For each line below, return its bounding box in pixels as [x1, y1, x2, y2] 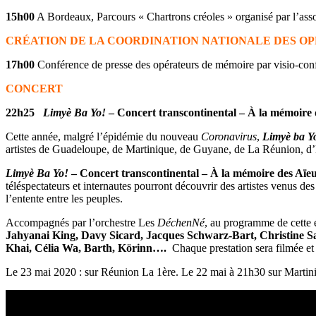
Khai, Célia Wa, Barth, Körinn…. [6, 242, 166, 255]
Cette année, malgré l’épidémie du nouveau [6, 130, 201, 143]
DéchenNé [157, 217, 205, 229]
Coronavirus [201, 130, 257, 143]
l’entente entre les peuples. [6, 193, 123, 205]
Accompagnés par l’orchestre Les [6, 217, 157, 229]
